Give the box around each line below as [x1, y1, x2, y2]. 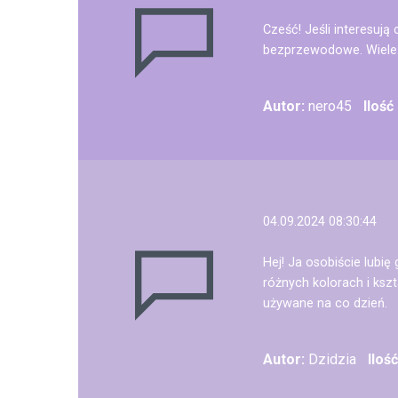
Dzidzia [305, 351, 356, 368]
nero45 [305, 98, 352, 115]
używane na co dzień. [263, 296, 387, 311]
